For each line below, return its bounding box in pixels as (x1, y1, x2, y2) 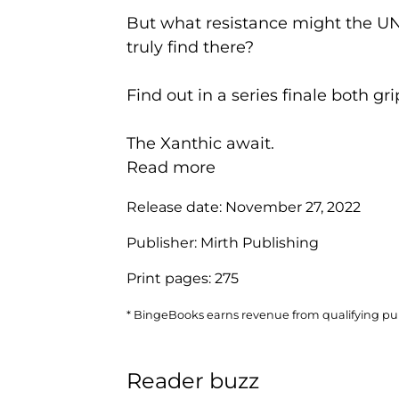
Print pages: (126, 269, 215, 287)
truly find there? (126, 37, 254, 57)
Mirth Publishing (200, 233, 319, 251)
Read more (126, 157, 216, 177)
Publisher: (126, 233, 200, 251)
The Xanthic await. (126, 133, 274, 153)
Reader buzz (126, 367, 259, 394)
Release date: (126, 198, 225, 216)
